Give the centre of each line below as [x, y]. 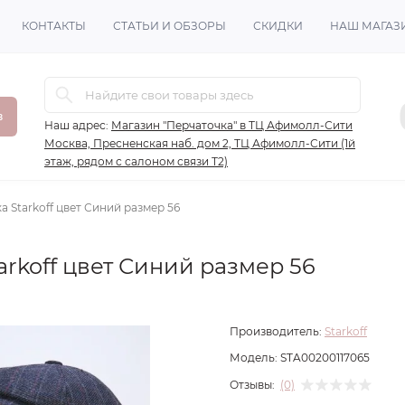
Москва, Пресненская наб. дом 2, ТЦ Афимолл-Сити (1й [200, 143]
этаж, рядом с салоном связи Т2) [136, 161]
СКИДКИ [278, 26]
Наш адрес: [76, 125]
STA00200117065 [325, 358]
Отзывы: [252, 384]
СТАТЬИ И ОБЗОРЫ [170, 26]
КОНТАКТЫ [54, 26]
